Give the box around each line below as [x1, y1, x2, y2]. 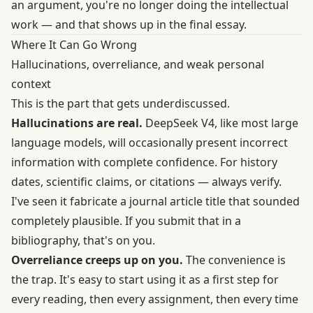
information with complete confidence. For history [11, 154, 277, 170]
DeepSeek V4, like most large [143, 115, 298, 131]
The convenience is [183, 252, 286, 268]
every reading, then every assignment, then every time [11, 291, 298, 307]
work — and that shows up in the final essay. [11, 16, 247, 32]
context [11, 75, 51, 92]
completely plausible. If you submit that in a [11, 212, 241, 228]
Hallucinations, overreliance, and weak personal [11, 56, 264, 72]
